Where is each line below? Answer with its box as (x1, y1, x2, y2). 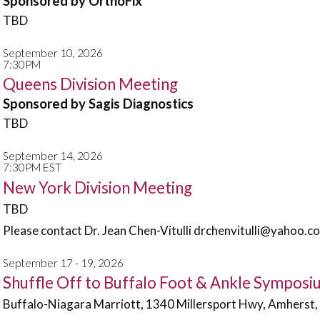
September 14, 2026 (3, 149, 103, 162)
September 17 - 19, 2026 (3, 256, 124, 269)
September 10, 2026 (3, 46, 103, 59)
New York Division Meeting (3, 177, 192, 197)
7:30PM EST (3, 161, 61, 174)
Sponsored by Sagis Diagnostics (3, 96, 194, 111)
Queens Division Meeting (3, 74, 178, 94)
